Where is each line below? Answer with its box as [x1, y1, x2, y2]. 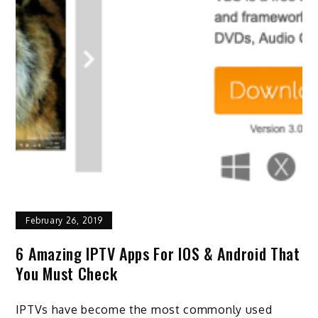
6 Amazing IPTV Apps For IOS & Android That [16, 241, 300, 265]
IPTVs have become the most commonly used [16, 302, 273, 317]
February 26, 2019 [26, 214, 103, 226]
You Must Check [16, 261, 118, 285]
